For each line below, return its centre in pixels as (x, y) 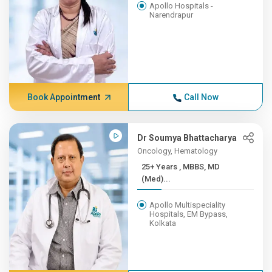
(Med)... (156, 179)
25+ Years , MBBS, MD (161, 167)
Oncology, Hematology (178, 151)
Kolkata (163, 223)
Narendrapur (172, 15)
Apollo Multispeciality (188, 205)
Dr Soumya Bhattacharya (187, 138)
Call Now (201, 97)
